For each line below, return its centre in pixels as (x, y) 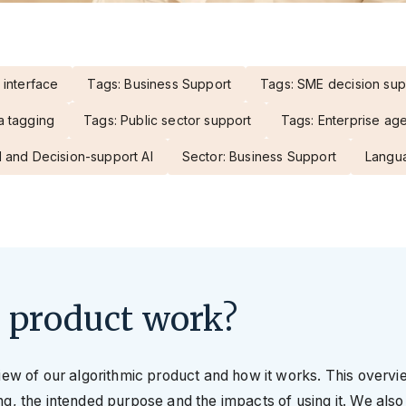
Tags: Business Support (159, 84)
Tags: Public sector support (168, 121)
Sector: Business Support (259, 157)
